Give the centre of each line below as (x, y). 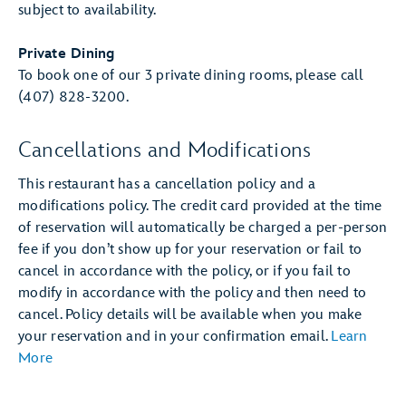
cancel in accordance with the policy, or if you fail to (184, 271)
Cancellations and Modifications (165, 150)
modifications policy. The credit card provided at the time (200, 206)
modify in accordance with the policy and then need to (193, 293)
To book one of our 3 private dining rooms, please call (191, 76)
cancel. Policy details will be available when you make (190, 315)
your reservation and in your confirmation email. (175, 337)
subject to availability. (87, 10)
